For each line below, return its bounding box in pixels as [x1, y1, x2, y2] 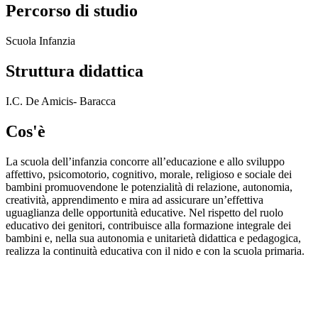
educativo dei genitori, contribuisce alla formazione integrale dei [6, 219, 291, 231]
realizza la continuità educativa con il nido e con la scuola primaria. [6, 244, 305, 257]
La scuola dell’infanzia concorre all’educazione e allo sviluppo [6, 155, 285, 168]
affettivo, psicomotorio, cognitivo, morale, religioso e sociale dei [6, 168, 292, 180]
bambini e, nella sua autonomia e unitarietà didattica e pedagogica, [6, 231, 301, 244]
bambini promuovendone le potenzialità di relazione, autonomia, [6, 180, 292, 193]
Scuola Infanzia [6, 34, 75, 47]
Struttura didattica [6, 61, 143, 80]
